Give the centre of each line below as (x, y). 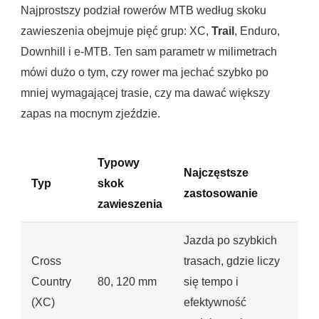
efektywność (215, 303)
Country (51, 282)
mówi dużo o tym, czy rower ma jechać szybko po (145, 73)
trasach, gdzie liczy (232, 261)
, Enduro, (257, 31)
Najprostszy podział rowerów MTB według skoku (143, 11)
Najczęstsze (216, 173)
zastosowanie (221, 194)
